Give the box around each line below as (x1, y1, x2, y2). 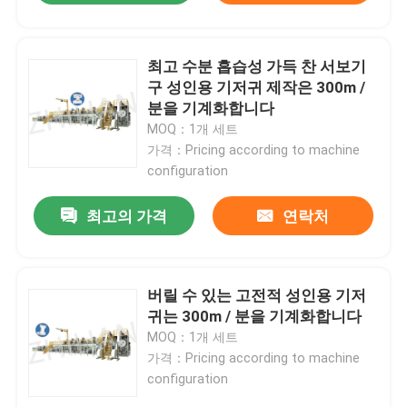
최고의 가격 (86, 207, 168, 226)
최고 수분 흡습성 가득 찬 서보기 (147, 56, 367, 75)
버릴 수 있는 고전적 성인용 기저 (147, 286, 367, 305)
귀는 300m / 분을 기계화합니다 (147, 307, 362, 326)
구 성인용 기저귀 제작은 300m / (147, 77, 366, 96)
